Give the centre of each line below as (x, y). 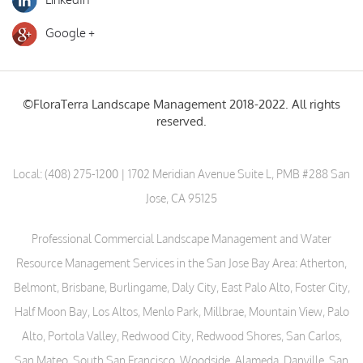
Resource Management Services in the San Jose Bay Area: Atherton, (181, 263)
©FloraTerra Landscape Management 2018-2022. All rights (181, 104)
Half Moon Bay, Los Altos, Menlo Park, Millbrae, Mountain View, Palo (181, 312)
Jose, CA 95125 (181, 198)
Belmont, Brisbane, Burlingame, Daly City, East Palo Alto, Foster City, (181, 287)
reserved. (181, 121)
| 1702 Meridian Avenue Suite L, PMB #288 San (234, 174)
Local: (29, 174)
